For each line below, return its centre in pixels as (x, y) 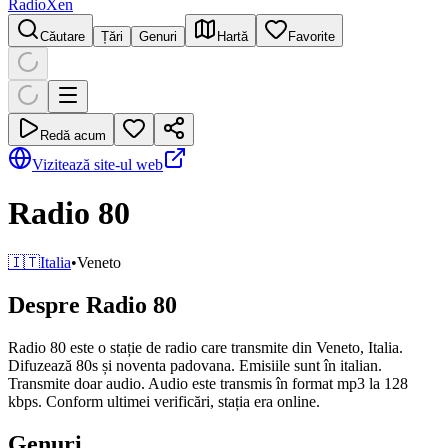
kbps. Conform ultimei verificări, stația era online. (164, 401)
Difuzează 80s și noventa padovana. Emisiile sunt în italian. (195, 365)
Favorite (311, 36)
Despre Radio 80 (92, 304)
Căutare (62, 36)
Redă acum (73, 135)
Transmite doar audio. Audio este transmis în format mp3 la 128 (208, 383)
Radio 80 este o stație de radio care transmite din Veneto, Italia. (205, 347)
